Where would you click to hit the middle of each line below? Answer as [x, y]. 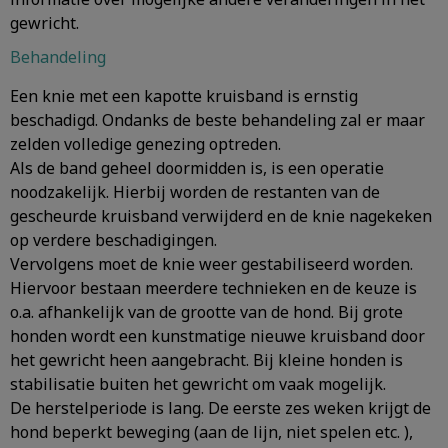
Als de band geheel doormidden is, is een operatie [197, 168]
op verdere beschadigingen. [113, 240]
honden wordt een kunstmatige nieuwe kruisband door [217, 336]
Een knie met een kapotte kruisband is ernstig [184, 96]
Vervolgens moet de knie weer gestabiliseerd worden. [211, 264]
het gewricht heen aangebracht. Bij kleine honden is [206, 360]
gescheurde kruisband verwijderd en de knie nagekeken [221, 216]
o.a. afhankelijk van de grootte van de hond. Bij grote [206, 312]
